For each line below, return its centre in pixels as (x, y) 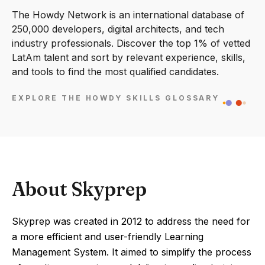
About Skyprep (79, 189)
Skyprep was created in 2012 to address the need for (131, 221)
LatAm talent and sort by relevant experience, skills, (129, 57)
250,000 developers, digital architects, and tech (118, 29)
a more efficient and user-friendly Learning (108, 237)
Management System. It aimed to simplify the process (132, 252)
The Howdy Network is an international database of (128, 15)
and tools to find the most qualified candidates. (115, 72)
